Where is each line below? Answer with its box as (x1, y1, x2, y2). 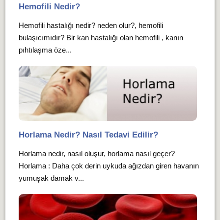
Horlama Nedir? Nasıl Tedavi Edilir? (18, 130, 158, 140)
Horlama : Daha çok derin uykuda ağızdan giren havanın (18, 162, 199, 170)
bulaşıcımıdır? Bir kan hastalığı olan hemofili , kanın (18, 33, 183, 42)
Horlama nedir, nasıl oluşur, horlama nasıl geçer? (18, 149, 175, 158)
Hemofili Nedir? (18, 1, 80, 11)
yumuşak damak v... (18, 174, 84, 183)
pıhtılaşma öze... (18, 45, 72, 54)
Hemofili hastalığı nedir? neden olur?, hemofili (18, 21, 163, 29)
